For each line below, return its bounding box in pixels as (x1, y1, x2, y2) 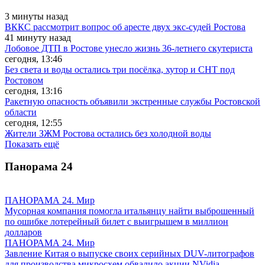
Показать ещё (5, 138, 59, 149)
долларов (5, 227, 42, 237)
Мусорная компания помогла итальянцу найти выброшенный (5, 206, 254, 216)
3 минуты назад (5, 11, 68, 21)
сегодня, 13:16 (5, 85, 62, 96)
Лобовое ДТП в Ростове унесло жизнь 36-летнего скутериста (5, 43, 253, 53)
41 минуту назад (5, 32, 71, 43)
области (5, 106, 37, 117)
